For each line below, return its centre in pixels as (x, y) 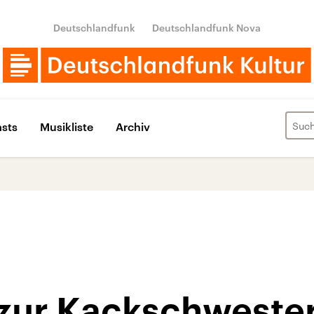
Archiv (133, 126)
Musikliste (67, 126)
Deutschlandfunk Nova (206, 28)
